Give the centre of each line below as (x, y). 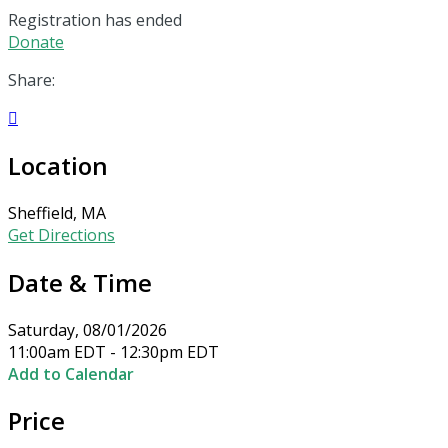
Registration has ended (95, 19)
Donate (36, 41)
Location (58, 165)
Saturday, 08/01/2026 (87, 329)
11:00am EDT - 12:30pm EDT (113, 351)
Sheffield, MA (57, 212)
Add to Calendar (71, 373)
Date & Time (80, 282)
